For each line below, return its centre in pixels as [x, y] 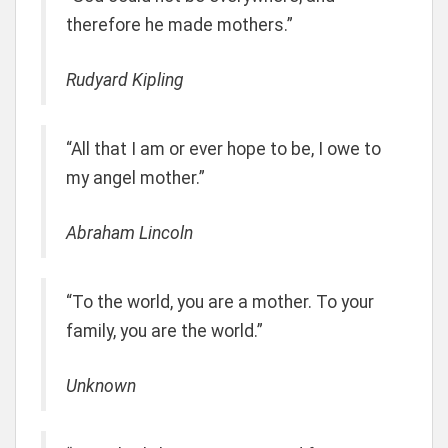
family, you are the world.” [164, 331]
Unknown [101, 386]
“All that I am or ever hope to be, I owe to [223, 148]
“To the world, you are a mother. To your [220, 302]
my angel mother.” [135, 177]
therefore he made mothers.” [179, 24]
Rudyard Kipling [125, 79]
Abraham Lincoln [129, 233]
